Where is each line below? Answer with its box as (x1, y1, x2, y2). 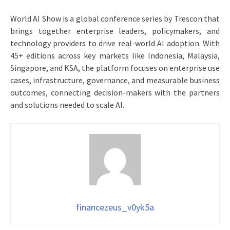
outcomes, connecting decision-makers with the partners (10, 87, 220, 98)
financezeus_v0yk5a (76, 201, 154, 213)
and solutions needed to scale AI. (10, 99, 124, 110)
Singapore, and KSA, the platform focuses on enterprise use (10, 62, 220, 73)
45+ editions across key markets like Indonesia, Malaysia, (10, 50, 220, 61)
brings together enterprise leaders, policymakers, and (10, 25, 220, 36)
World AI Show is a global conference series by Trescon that (10, 13, 220, 24)
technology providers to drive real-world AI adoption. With (10, 37, 220, 48)
